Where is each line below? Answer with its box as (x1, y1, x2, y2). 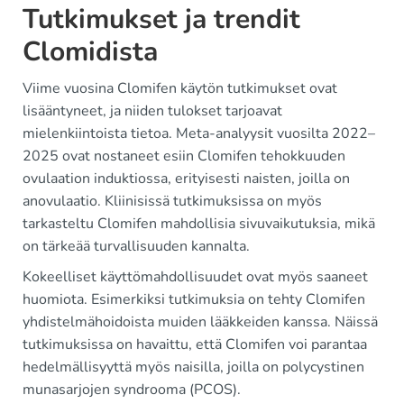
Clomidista (23, 33, 158, 71)
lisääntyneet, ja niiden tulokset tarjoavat (23, 101, 282, 122)
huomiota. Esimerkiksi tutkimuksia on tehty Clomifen (23, 289, 365, 310)
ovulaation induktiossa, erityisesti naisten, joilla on (23, 169, 350, 189)
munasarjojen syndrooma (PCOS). (23, 380, 241, 400)
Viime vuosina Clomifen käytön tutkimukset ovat (23, 78, 337, 99)
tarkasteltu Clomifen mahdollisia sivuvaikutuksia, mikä (23, 214, 375, 234)
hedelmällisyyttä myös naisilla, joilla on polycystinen (23, 357, 364, 378)
